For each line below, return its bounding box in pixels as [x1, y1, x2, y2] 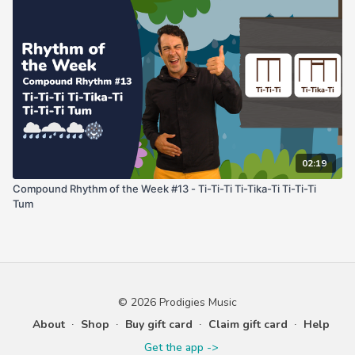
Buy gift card [124, 317, 193, 332]
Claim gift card [208, 317, 288, 332]
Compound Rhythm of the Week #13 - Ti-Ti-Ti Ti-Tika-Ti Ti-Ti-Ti [13, 181, 321, 195]
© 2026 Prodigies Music [118, 295, 237, 310]
